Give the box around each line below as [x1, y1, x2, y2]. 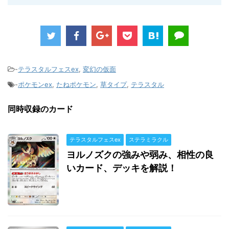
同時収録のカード [8, 103, 73, 114]
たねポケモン [56, 80, 96, 88]
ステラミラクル [129, 135, 168, 143]
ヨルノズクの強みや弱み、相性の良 [66, 149, 214, 160]
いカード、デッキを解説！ [66, 162, 177, 173]
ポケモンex [18, 80, 52, 88]
